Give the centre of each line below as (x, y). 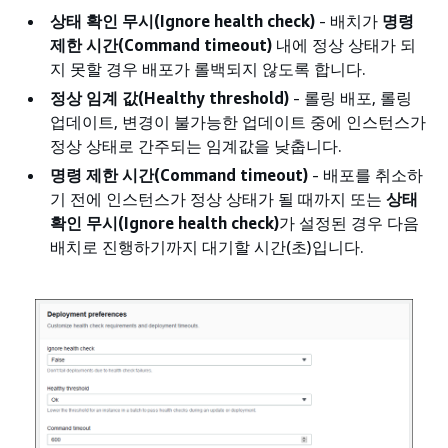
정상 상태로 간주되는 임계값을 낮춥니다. (196, 146)
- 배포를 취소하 (365, 175)
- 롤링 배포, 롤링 (350, 98)
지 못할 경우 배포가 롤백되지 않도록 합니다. (208, 69)
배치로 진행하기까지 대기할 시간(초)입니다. (207, 247)
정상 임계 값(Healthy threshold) (169, 98)
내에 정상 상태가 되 (344, 45)
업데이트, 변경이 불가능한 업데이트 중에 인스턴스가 (238, 122)
